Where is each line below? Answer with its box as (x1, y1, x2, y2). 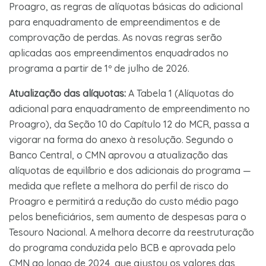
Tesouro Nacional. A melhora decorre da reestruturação (9, 226, 254, 238)
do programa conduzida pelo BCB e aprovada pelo (9, 241, 236, 254)
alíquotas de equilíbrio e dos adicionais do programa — (9, 164, 251, 176)
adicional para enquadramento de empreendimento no (9, 102, 250, 115)
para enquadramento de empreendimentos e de (9, 15, 220, 28)
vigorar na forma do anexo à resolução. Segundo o (9, 133, 233, 145)
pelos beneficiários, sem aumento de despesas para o (9, 210, 246, 223)
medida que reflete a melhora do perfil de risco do (9, 179, 229, 192)
